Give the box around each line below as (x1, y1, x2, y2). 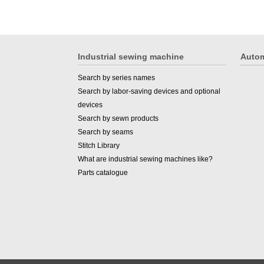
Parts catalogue (78, 168, 128, 177)
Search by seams (78, 127, 133, 136)
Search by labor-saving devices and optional (78, 87, 220, 95)
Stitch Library (78, 141, 120, 150)
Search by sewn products (78, 114, 159, 123)
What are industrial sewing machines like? (78, 154, 213, 163)
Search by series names (78, 73, 155, 82)
